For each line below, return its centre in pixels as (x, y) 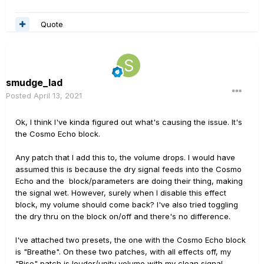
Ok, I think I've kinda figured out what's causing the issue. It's (129, 122)
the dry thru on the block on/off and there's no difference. (123, 217)
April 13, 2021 (58, 96)
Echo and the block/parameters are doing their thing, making (129, 181)
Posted (20, 96)
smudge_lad (34, 83)
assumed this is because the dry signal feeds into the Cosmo (128, 169)
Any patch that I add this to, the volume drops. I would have (125, 158)
